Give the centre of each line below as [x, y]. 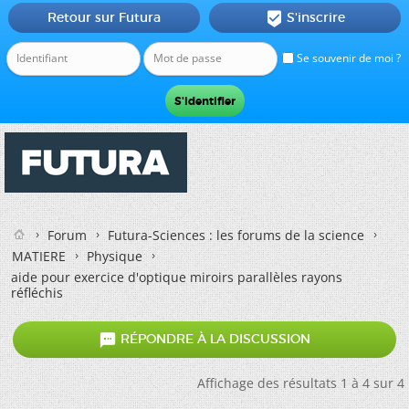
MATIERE [39, 256]
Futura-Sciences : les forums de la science [236, 235]
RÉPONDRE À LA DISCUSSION [214, 339]
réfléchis [37, 293]
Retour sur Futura [104, 17]
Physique [115, 256]
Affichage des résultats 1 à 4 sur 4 [301, 383]
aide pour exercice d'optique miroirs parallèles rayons [177, 277]
